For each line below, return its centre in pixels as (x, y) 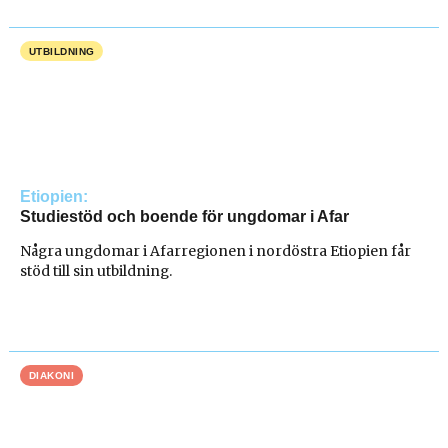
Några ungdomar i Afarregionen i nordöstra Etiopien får (216, 250)
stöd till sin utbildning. (96, 270)
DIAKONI (51, 375)
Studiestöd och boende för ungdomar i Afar (185, 216)
